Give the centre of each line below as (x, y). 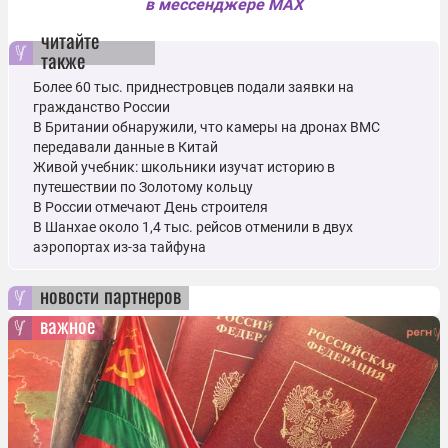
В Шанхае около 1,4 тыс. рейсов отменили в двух (193, 226)
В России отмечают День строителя (150, 206)
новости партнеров (110, 294)
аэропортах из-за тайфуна (119, 246)
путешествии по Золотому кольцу (143, 186)
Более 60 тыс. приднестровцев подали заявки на (193, 86)
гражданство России (101, 106)
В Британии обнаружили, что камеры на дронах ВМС (206, 126)
